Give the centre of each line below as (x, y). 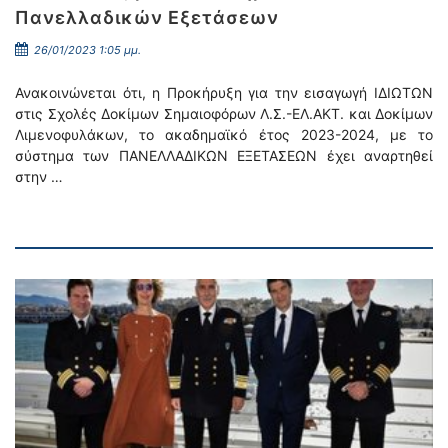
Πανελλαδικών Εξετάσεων (147, 17)
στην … (39, 176)
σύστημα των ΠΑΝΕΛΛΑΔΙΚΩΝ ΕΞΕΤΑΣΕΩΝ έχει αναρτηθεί (224, 155)
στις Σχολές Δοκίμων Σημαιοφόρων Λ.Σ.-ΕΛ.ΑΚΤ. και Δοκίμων (224, 113)
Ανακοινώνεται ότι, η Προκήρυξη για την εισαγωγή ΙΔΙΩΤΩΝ (224, 92)
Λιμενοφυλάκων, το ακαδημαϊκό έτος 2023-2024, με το (224, 134)
